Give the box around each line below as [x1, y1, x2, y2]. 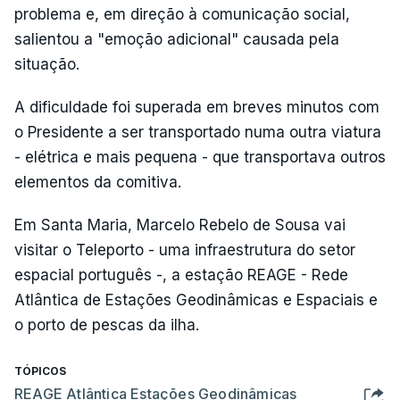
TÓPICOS [14, 364, 66, 378]
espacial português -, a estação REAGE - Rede [14, 266, 348, 284]
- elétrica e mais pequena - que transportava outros [14, 148, 386, 166]
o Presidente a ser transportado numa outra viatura [14, 123, 381, 141]
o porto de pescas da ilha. [14, 316, 199, 334]
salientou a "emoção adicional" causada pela [14, 30, 339, 48]
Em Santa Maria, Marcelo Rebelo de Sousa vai [14, 216, 346, 234]
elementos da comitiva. [14, 173, 181, 191]
